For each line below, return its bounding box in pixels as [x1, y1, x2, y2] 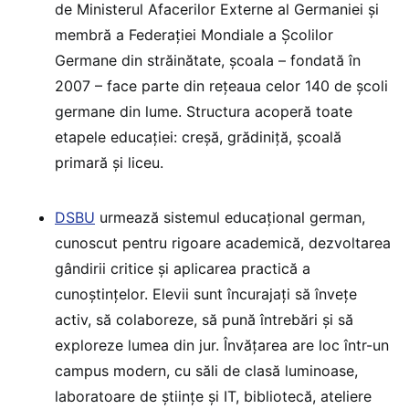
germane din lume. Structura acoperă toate [55, 102, 352, 121]
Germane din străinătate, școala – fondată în [55, 51, 361, 70]
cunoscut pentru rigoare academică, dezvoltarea [55, 234, 391, 253]
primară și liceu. [55, 153, 163, 173]
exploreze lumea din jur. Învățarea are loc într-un [55, 336, 389, 355]
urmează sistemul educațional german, [95, 208, 365, 227]
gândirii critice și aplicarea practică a [55, 259, 310, 278]
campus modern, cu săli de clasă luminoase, [55, 362, 358, 381]
